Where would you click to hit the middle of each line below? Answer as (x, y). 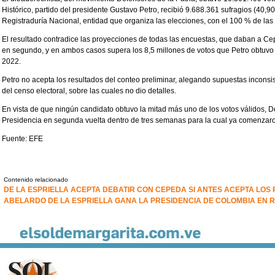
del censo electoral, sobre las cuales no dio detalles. (89, 91)
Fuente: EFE (22, 139)
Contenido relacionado (36, 179)
